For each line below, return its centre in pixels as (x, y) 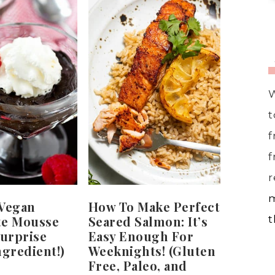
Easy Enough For (141, 236)
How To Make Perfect (154, 206)
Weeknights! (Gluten (152, 250)
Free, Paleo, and (137, 265)
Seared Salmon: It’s (148, 221)
